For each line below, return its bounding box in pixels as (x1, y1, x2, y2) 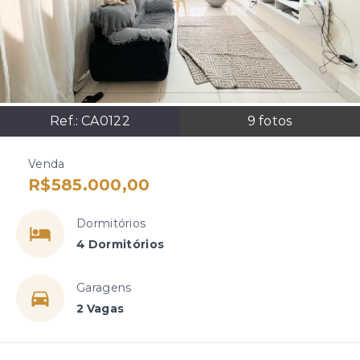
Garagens (76, 280, 132, 295)
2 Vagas (76, 301, 125, 316)
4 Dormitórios (76, 237, 165, 252)
